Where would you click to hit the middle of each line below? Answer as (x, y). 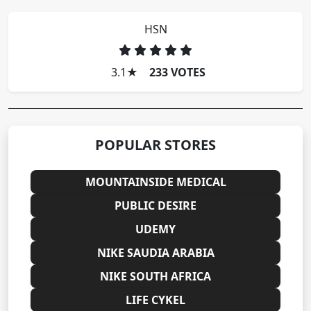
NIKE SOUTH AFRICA (155, 277)
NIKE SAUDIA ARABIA (155, 253)
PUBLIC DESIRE (155, 206)
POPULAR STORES (155, 145)
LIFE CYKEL (155, 300)
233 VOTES (177, 73)
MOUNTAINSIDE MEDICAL (155, 182)
